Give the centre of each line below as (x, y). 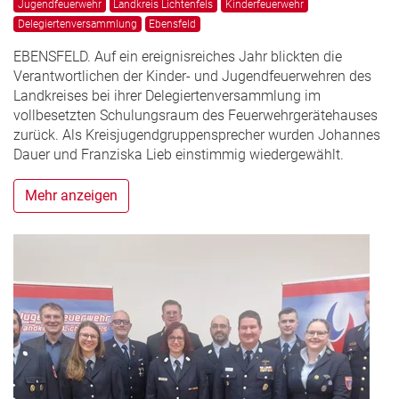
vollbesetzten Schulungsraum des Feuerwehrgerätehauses (195, 116)
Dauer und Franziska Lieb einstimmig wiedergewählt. (179, 155)
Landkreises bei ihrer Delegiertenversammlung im (167, 96)
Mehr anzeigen (71, 196)
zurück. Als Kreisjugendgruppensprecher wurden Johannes (197, 135)
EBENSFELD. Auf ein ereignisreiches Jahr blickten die (178, 57)
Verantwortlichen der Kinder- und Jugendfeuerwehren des (192, 77)
